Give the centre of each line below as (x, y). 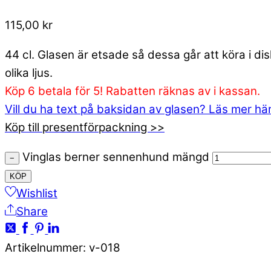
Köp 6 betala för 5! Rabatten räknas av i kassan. (132, 91)
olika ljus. (29, 73)
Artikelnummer (44, 247)
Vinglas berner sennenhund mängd (116, 157)
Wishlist (37, 193)
